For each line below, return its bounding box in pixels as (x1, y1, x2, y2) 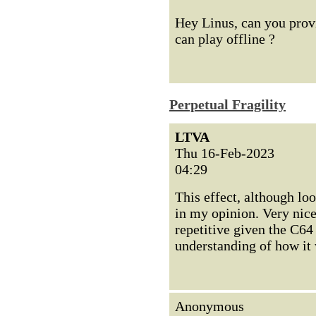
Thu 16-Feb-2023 (175, 145, 274, 161)
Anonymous (175, 298, 244, 314)
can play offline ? (175, 31, 275, 47)
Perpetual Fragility (169, 97, 286, 112)
